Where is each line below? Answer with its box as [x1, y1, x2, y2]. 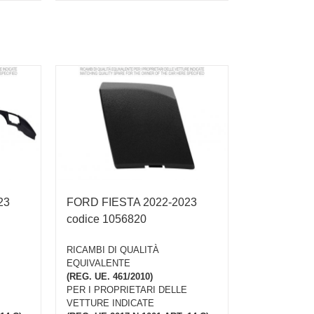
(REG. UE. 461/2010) [66, 271, 153, 282]
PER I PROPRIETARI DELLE [66, 285, 187, 296]
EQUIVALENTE [66, 258, 130, 269]
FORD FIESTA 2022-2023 [66, 196, 197, 208]
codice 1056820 [66, 212, 146, 225]
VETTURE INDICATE [66, 298, 154, 309]
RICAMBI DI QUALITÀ [66, 245, 159, 256]
